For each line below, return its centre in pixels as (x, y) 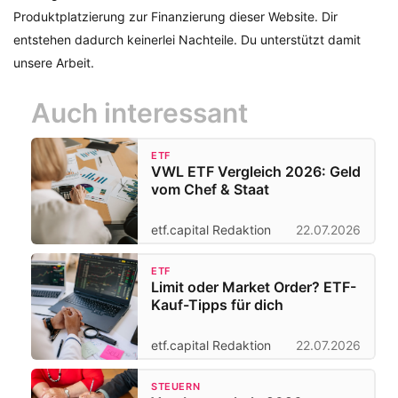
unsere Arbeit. (54, 63)
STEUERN (176, 387)
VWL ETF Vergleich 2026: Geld (256, 172)
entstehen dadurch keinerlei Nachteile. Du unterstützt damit (187, 40)
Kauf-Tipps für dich (218, 305)
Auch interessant (139, 113)
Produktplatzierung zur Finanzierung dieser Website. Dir (175, 17)
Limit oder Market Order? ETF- (254, 287)
